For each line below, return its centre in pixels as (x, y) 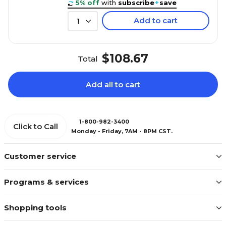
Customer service (40, 156)
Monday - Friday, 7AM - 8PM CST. (122, 131)
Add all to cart (113, 85)
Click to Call (36, 127)
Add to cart (156, 21)
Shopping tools (35, 208)
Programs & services (46, 182)
